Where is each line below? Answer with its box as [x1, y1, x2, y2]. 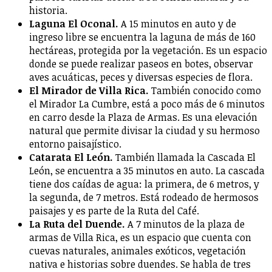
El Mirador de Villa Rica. [29, 83, 151, 97]
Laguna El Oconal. [29, 16, 118, 30]
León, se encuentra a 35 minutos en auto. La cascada [29, 163, 265, 177]
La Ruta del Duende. [29, 217, 125, 231]
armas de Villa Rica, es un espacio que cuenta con [29, 230, 251, 244]
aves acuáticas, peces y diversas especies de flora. [29, 70, 253, 84]
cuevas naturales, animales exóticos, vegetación [29, 243, 246, 257]
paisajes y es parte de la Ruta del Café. [29, 203, 199, 217]
